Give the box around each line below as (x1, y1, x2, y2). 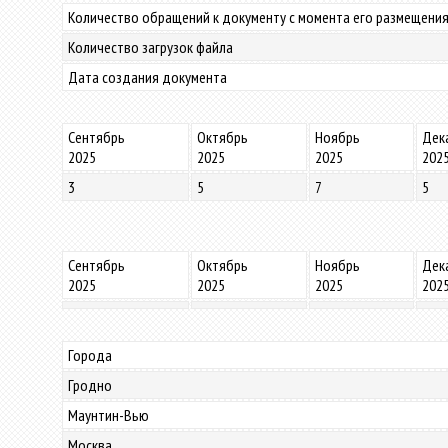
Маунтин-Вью (68, 405, 149, 425)
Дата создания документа (68, 67, 227, 87)
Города (68, 345, 112, 365)
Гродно (68, 375, 112, 395)
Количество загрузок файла (68, 37, 233, 57)
